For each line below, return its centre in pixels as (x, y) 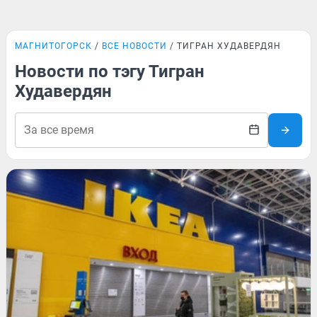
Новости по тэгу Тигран (110, 71)
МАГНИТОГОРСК (53, 46)
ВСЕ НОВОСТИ (134, 46)
